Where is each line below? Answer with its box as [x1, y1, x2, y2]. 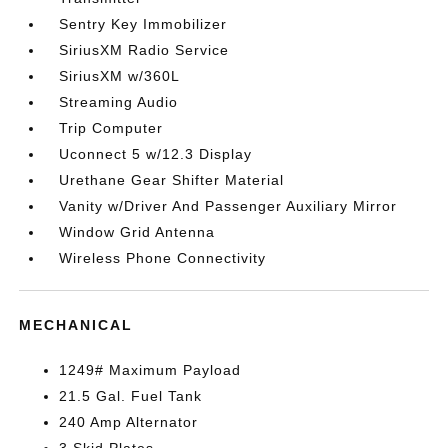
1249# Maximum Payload [59, 362, 242, 378]
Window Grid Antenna [59, 224, 216, 240]
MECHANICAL [19, 317, 134, 333]
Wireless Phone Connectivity [59, 250, 267, 266]
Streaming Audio [59, 94, 179, 110]
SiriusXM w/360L [59, 68, 181, 84]
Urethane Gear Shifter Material [59, 172, 285, 188]
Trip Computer [59, 120, 164, 136]
